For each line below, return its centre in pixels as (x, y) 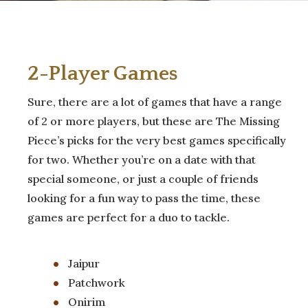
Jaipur (84, 263)
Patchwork (97, 282)
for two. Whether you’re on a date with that (142, 159)
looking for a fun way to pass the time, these (144, 198)
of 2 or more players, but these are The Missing (154, 121)
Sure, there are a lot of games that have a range (155, 101)
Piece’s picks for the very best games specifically (157, 140)
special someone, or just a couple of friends (143, 178)
